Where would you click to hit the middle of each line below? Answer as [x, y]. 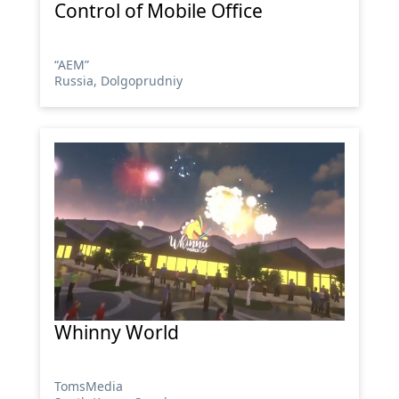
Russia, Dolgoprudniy [118, 81]
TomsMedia [88, 386]
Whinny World [116, 332]
